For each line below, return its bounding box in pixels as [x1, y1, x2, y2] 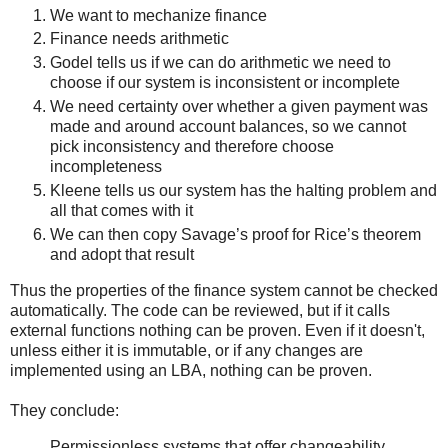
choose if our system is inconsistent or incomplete [50, 74, 400, 92]
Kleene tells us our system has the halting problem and [50, 182, 437, 200]
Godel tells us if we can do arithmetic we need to [50, 54, 391, 72]
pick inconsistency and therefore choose [50, 138, 334, 156]
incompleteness [50, 158, 162, 176]
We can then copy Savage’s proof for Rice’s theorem [50, 226, 421, 244]
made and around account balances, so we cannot [50, 118, 406, 136]
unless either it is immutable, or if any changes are [10, 342, 363, 360]
